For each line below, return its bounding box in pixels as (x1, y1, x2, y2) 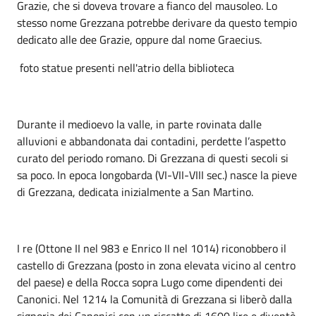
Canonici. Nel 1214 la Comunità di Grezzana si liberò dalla (17, 290, 292, 308)
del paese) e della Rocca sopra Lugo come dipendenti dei (17, 273, 283, 291)
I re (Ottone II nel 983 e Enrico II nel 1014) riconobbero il (17, 239, 286, 257)
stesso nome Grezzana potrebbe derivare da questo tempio (17, 13, 297, 31)
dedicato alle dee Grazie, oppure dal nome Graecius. (17, 30, 262, 48)
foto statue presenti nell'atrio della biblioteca (17, 59, 234, 76)
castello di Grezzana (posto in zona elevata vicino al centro (17, 256, 296, 274)
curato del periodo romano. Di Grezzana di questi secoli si (17, 149, 288, 166)
